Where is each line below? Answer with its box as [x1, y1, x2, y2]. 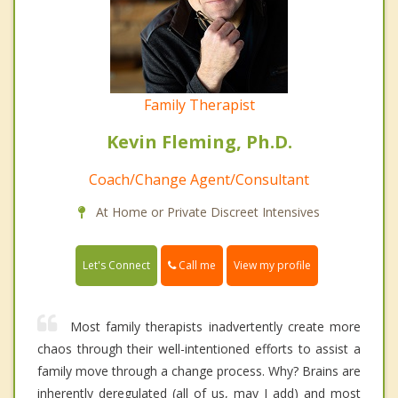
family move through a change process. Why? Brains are [37, 362, 361, 379]
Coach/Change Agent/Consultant [89, 169, 309, 189]
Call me [176, 257, 216, 273]
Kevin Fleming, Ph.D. [106, 129, 292, 154]
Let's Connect [83, 257, 150, 273]
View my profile [234, 257, 311, 273]
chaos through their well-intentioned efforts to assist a [37, 339, 361, 357]
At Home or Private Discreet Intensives [92, 203, 320, 220]
